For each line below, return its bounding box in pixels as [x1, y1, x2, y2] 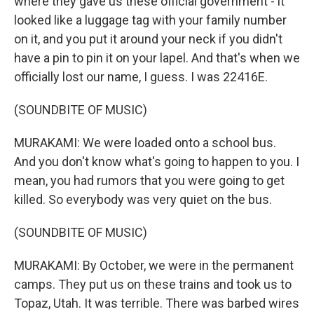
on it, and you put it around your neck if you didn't [14, 32, 282, 46]
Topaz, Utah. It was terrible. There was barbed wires [14, 296, 299, 310]
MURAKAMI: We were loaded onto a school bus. [14, 135, 276, 150]
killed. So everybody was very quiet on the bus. [14, 192, 272, 207]
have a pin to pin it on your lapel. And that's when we [14, 50, 300, 65]
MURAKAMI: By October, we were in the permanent [14, 258, 294, 273]
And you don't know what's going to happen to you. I [14, 154, 299, 169]
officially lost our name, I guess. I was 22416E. [14, 69, 268, 84]
